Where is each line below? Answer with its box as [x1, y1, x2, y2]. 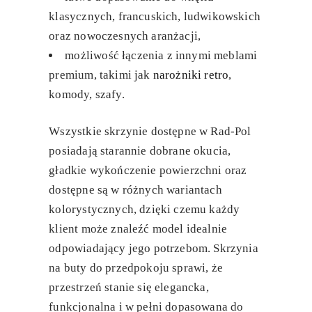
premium [49, 68, 94, 81]
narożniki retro [153, 68, 229, 81]
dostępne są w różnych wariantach [49, 183, 222, 197]
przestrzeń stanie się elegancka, [49, 281, 209, 295]
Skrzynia [213, 242, 258, 256]
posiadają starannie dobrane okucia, [49, 144, 231, 158]
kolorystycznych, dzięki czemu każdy [49, 203, 240, 217]
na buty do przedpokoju [49, 261, 173, 275]
